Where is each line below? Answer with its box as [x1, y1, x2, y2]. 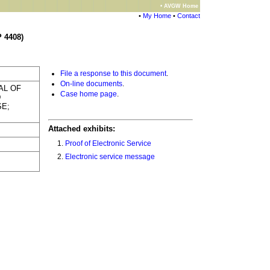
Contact [177, 12, 200, 19]
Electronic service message [64, 152, 155, 162]
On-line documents [60, 79, 122, 88]
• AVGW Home [160, 3, 198, 9]
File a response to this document [60, 69, 166, 78]
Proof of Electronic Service [64, 139, 151, 148]
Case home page [60, 89, 117, 98]
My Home [143, 12, 171, 19]
